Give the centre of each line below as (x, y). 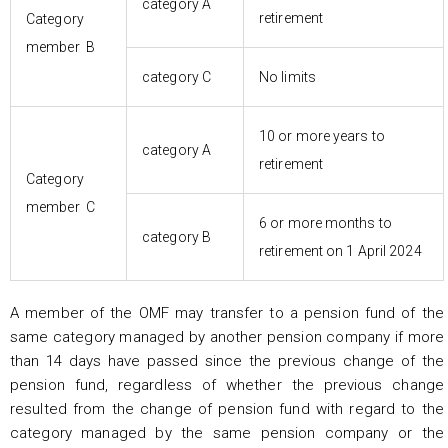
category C (176, 76)
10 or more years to (322, 135)
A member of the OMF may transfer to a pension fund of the (227, 312)
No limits (287, 76)
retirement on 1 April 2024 (340, 250)
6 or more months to (325, 222)
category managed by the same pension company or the (227, 432)
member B (60, 46)
